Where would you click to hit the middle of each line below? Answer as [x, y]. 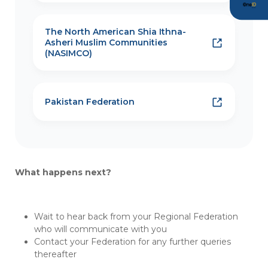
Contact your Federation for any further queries [133, 242]
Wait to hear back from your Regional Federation [136, 217]
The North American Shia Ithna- [115, 32]
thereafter [55, 255]
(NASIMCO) [68, 54]
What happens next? [63, 173]
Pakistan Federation [90, 102]
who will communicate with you [100, 229]
